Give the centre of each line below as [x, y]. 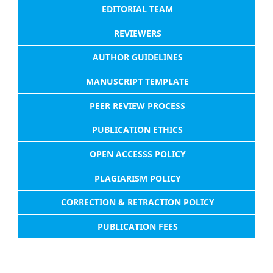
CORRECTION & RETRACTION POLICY [137, 202]
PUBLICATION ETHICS [137, 130]
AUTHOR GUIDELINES [137, 57]
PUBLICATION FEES [137, 227]
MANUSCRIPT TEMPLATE [137, 81]
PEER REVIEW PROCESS [137, 105]
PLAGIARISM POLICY [137, 178]
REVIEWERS [137, 33]
